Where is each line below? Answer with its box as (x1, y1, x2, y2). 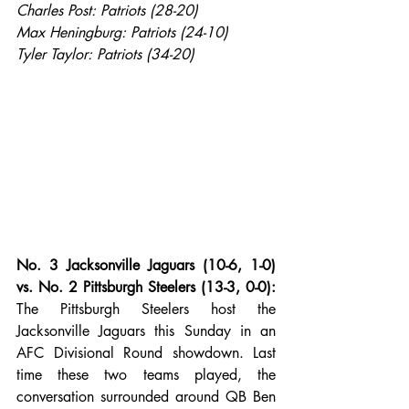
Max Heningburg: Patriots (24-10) (16, 22, 228, 42)
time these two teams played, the (16, 365, 276, 385)
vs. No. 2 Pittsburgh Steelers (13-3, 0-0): (16, 278, 276, 298)
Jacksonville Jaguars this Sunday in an (16, 321, 276, 341)
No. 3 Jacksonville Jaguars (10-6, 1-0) (16, 256, 276, 276)
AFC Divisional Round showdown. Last (16, 343, 276, 363)
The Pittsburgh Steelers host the (16, 299, 276, 320)
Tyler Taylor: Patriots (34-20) (16, 44, 194, 64)
